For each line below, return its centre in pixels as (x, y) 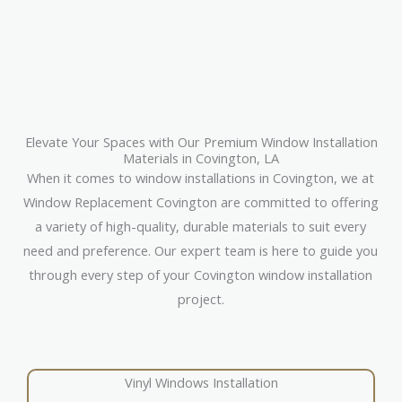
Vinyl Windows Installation (201, 383)
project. (201, 298)
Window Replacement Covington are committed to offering (201, 201)
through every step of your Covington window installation (201, 274)
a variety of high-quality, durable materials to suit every (201, 226)
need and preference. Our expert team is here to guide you (201, 250)
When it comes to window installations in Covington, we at (201, 177)
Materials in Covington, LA (201, 157)
